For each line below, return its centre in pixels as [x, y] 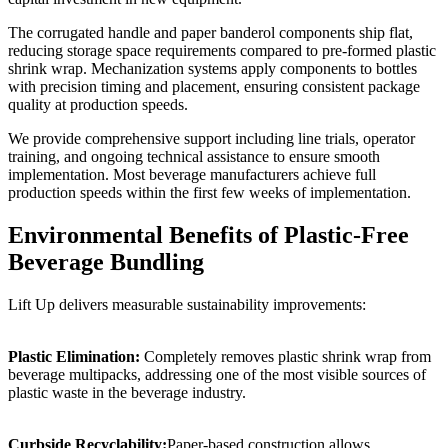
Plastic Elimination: [74, 356]
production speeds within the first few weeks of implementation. [209, 193]
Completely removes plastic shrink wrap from [285, 356]
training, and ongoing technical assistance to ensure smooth [194, 157]
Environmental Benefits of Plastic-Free [208, 235]
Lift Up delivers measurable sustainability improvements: [187, 304]
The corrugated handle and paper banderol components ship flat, [210, 33]
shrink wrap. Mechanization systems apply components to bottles [212, 69]
